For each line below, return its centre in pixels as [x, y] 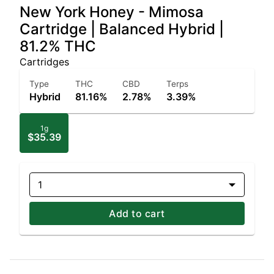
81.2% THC [58, 46]
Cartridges [44, 62]
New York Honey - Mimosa [112, 12]
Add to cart [137, 213]
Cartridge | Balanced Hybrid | [122, 29]
